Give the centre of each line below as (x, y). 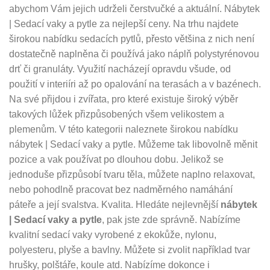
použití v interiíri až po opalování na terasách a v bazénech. (135, 84)
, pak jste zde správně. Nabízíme (171, 220)
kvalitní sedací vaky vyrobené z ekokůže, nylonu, (113, 235)
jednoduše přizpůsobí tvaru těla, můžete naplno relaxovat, (132, 175)
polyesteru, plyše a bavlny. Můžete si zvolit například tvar (130, 250)
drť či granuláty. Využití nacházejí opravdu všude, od (120, 69)
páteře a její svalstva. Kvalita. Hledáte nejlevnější (115, 205)
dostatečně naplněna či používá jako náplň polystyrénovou (134, 54)
